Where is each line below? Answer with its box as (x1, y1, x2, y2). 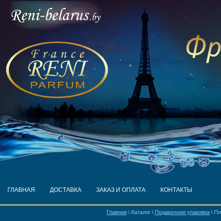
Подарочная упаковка (155, 209, 210, 215)
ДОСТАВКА (50, 186, 81, 193)
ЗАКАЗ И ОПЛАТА (96, 186, 146, 193)
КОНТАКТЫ (160, 186, 192, 193)
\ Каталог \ (127, 209, 155, 215)
